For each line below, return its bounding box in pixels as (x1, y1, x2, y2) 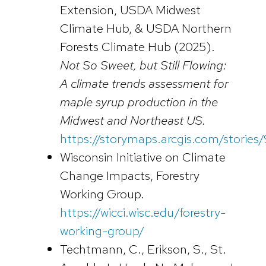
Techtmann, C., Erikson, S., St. (59, 240, 226, 257)
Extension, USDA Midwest (59, 1, 201, 18)
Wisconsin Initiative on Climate (59, 148, 226, 165)
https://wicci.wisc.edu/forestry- (59, 204, 226, 220)
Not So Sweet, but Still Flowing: (59, 56, 226, 73)
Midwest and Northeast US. (59, 112, 205, 128)
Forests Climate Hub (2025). (59, 38, 215, 55)
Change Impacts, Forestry (59, 167, 199, 183)
